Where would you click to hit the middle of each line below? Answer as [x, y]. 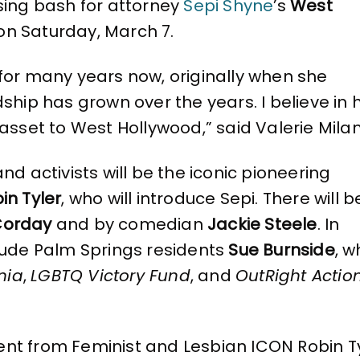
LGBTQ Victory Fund [110, 275]
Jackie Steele [262, 224]
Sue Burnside [282, 250]
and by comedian [130, 224]
